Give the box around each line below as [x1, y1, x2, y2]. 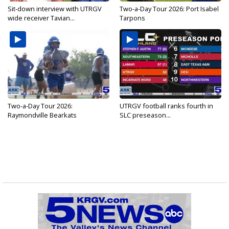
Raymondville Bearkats [8, 110, 77, 120]
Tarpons [120, 13, 145, 23]
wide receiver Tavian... [8, 13, 75, 23]
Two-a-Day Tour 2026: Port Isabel [120, 4, 219, 14]
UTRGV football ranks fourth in [120, 101, 213, 111]
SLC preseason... [120, 110, 171, 120]
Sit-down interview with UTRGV [8, 4, 102, 14]
